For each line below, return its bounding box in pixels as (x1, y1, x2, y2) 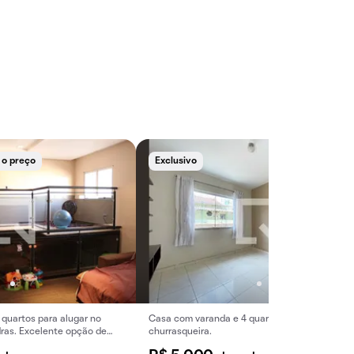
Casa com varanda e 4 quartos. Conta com (149, 315, 337, 323)
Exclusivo (155, 157, 197, 165)
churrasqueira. (149, 328, 212, 336)
